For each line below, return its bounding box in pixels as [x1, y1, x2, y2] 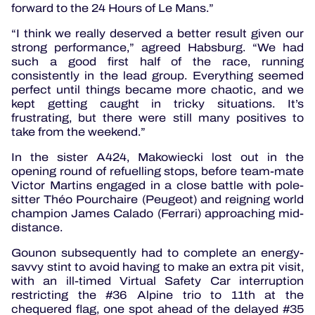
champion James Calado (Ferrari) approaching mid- [11, 205, 304, 221]
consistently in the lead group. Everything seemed [11, 67, 304, 84]
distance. [11, 219, 65, 236]
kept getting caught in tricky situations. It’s [11, 95, 304, 112]
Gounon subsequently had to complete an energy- [11, 244, 304, 261]
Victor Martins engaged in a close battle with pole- [11, 176, 304, 193]
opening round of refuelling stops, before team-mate [11, 162, 304, 179]
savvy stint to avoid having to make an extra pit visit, [11, 258, 304, 275]
